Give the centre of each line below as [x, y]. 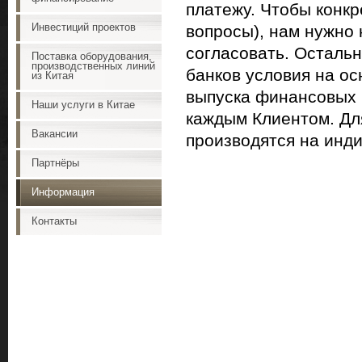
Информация [63, 192]
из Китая [53, 76]
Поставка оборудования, [92, 57]
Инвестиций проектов [84, 27]
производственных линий [93, 66]
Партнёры [55, 163]
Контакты [54, 221]
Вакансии [55, 134]
